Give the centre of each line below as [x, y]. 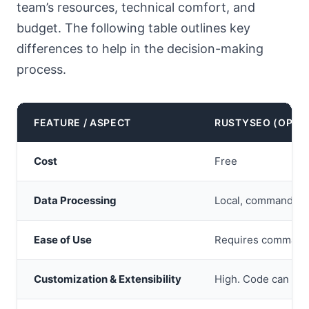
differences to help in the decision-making [140, 49]
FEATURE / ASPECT [83, 122]
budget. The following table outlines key [133, 28]
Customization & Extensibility [108, 279]
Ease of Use [63, 240]
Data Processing [75, 200]
